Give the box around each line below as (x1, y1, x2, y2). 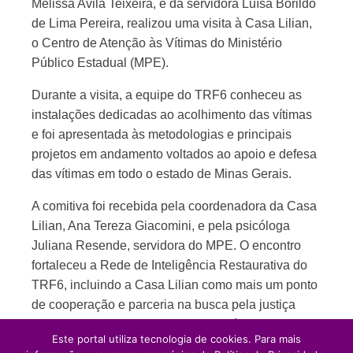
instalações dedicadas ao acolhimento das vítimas (32, 108, 312, 121)
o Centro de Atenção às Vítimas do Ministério (32, 36, 282, 50)
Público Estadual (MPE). (32, 56, 169, 69)
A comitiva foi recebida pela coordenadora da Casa (32, 199, 317, 213)
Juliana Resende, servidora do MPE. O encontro (32, 239, 301, 252)
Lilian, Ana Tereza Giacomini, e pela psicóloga (32, 219, 290, 232)
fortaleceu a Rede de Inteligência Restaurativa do (32, 258, 307, 272)
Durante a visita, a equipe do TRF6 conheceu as (32, 88, 302, 102)
